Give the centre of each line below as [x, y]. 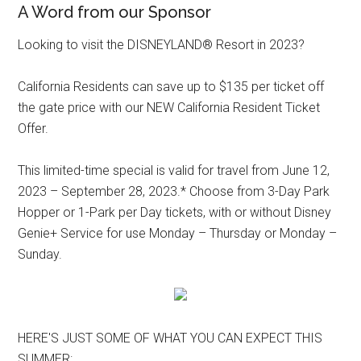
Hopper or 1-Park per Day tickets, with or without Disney [175, 213]
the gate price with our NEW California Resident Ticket [169, 108]
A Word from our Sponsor [115, 12]
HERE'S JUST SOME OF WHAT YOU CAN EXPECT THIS [170, 338]
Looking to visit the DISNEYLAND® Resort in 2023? [162, 45]
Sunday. [40, 255]
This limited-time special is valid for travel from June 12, [174, 171]
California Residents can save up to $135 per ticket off [171, 87]
